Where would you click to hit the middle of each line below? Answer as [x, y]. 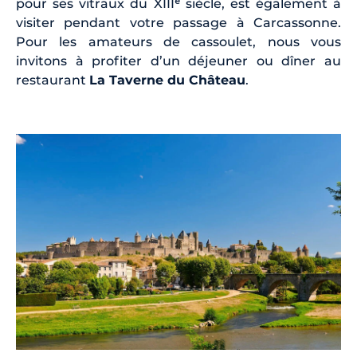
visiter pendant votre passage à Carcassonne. [178, 23]
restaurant [53, 80]
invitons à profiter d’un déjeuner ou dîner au [178, 61]
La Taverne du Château [167, 80]
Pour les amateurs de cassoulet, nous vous [178, 42]
